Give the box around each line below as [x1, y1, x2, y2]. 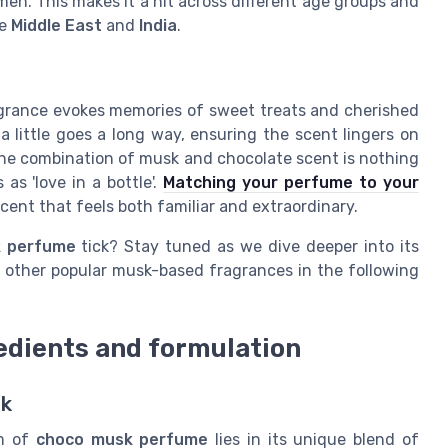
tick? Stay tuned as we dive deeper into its [75, 236, 420, 256]
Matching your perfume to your [163, 172, 420, 192]
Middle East [11, 16, 102, 36]
